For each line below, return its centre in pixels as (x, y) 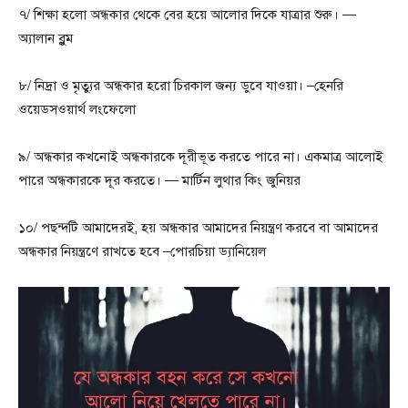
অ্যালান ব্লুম (46, 38)
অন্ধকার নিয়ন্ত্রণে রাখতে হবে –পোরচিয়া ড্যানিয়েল (142, 251)
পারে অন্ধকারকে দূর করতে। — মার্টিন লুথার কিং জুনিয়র (159, 180)
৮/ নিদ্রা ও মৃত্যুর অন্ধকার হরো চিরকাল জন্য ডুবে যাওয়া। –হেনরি (181, 85)
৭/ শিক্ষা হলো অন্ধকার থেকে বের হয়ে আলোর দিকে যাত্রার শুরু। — (187, 14)
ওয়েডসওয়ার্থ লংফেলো (77, 109)
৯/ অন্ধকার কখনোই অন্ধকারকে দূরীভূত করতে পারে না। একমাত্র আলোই (200, 156)
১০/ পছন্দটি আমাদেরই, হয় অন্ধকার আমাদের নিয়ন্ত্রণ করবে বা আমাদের (198, 227)
